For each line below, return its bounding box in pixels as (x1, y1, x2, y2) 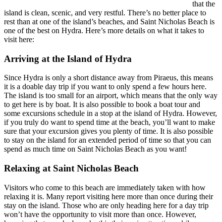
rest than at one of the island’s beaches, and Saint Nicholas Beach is (4, 17, 215, 26)
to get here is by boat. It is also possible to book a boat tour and (4, 100, 200, 109)
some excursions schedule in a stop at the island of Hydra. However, (4, 109, 217, 118)
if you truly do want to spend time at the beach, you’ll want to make (4, 118, 215, 127)
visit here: (4, 35, 34, 44)
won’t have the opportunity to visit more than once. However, (4, 210, 196, 219)
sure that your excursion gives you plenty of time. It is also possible (4, 127, 213, 136)
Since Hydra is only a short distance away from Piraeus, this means (4, 73, 213, 82)
